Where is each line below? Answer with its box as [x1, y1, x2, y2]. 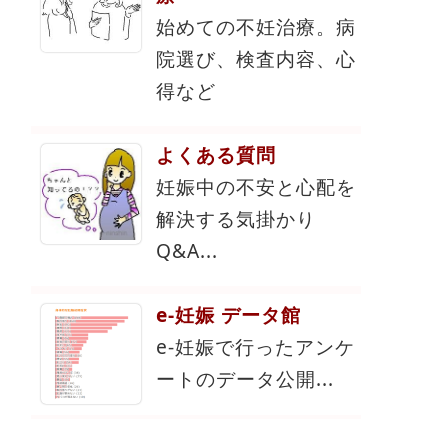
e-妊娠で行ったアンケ [156, 333, 355, 361]
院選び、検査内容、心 [156, 45, 356, 73]
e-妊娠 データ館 [156, 301, 301, 329]
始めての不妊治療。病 [156, 13, 356, 41]
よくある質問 [156, 141, 276, 169]
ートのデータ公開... [156, 365, 334, 393]
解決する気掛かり [156, 205, 316, 233]
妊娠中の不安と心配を [156, 173, 356, 201]
